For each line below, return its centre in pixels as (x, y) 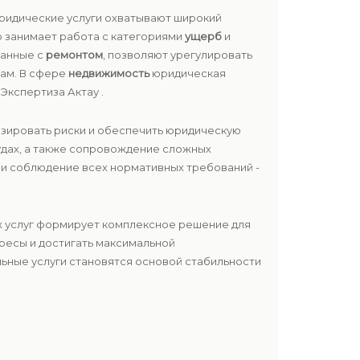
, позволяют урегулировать (178, 55)
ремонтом (74, 55)
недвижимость (109, 73)
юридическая (188, 73)
